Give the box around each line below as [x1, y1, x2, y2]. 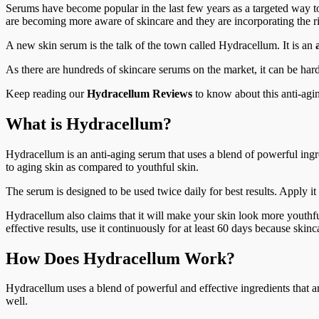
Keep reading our [6, 87, 87, 100]
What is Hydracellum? [6, 114, 172, 133]
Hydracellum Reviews [87, 87, 192, 100]
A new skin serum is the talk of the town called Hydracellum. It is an [6, 38, 315, 51]
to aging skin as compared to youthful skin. [6, 160, 199, 173]
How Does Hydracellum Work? [6, 249, 235, 268]
